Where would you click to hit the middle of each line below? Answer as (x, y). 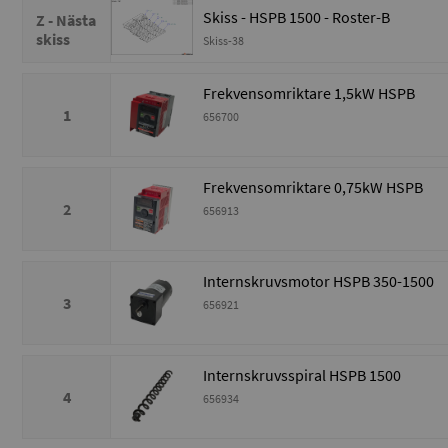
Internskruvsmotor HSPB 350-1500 (318, 281)
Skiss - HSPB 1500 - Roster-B (296, 17)
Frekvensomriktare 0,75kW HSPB (313, 187)
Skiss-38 (223, 41)
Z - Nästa (66, 20)
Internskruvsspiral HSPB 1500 (302, 375)
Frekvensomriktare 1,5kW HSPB (309, 93)
